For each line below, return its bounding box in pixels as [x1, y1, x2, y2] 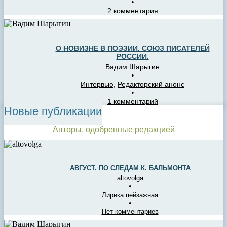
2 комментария [107, 6, 158, 15]
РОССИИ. [116, 52, 149, 61]
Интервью [81, 80, 113, 89]
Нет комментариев [101, 208, 159, 216]
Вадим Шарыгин [105, 63, 160, 71]
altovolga [117, 174, 143, 182]
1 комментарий [107, 97, 158, 106]
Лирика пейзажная [102, 191, 158, 199]
